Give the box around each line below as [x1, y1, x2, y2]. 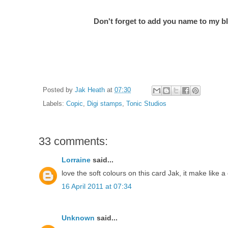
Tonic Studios [126, 100, 166, 107]
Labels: [43, 100, 66, 107]
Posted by [43, 87, 75, 94]
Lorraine [62, 155, 91, 164]
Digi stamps [87, 100, 122, 107]
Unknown [62, 213, 95, 222]
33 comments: [39, 134, 108, 148]
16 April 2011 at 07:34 [62, 182, 132, 190]
